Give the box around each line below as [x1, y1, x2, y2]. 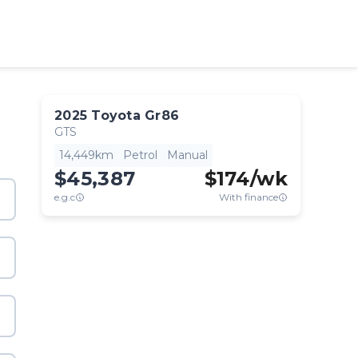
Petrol [123, 148, 157, 162]
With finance [219, 191, 278, 203]
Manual [167, 148, 208, 162]
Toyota [91, 108, 141, 123]
